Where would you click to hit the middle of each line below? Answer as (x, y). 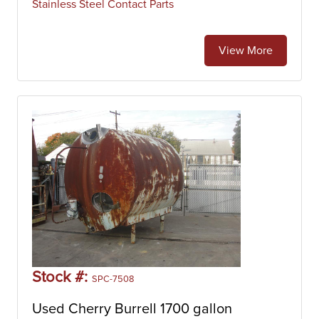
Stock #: (62, 278)
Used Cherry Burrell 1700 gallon (132, 309)
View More (246, 51)
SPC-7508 (113, 279)
